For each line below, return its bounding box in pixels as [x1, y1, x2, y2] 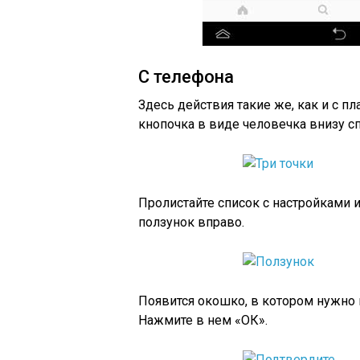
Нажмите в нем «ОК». [138, 313, 268, 328]
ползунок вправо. [138, 215, 244, 230]
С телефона [138, 67, 234, 87]
